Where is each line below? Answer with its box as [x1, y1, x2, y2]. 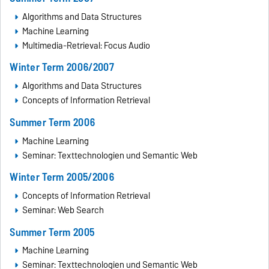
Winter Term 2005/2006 [10, 168, 114, 186]
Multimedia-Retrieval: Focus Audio [22, 38, 150, 53]
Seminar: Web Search [22, 203, 104, 218]
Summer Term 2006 [10, 113, 95, 131]
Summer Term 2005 [10, 223, 95, 241]
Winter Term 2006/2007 [10, 58, 114, 76]
